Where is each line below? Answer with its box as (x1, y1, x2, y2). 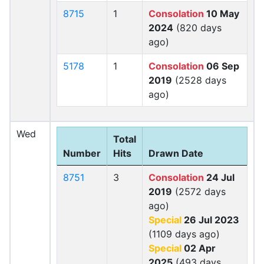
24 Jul (204, 171, 235, 183)
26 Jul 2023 (181, 214, 239, 226)
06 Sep (204, 60, 239, 72)
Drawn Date (148, 147, 203, 159)
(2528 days (172, 74, 226, 86)
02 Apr (181, 242, 216, 254)
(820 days (173, 22, 222, 34)
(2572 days (172, 186, 226, 197)
